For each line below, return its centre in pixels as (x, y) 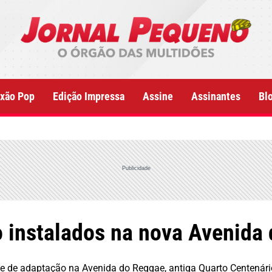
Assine (158, 96)
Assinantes (216, 96)
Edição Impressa (89, 96)
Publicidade (136, 168)
